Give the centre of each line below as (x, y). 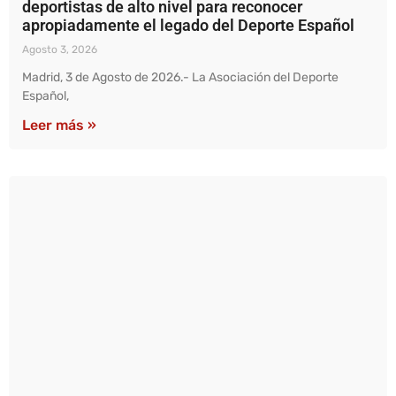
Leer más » (59, 126)
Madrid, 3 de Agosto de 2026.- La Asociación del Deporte (180, 78)
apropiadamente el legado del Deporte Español (188, 26)
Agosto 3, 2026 (60, 50)
